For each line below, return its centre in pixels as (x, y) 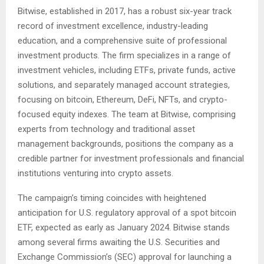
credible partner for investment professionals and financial (131, 159)
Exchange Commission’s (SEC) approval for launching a (125, 257)
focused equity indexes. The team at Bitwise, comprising (127, 115)
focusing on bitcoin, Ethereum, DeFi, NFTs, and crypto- (123, 100)
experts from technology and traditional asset (106, 129)
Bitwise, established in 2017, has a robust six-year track (125, 11)
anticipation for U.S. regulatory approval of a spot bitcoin (127, 213)
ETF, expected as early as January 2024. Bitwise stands (124, 228)
